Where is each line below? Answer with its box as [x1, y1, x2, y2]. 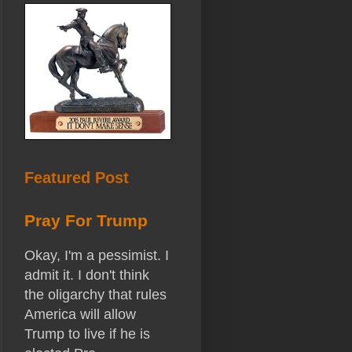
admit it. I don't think [24, 267, 149, 284]
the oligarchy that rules [24, 287, 167, 303]
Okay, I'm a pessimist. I [24, 247, 169, 264]
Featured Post [24, 169, 129, 187]
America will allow [24, 306, 136, 323]
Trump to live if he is [24, 326, 150, 343]
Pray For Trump [24, 211, 148, 230]
